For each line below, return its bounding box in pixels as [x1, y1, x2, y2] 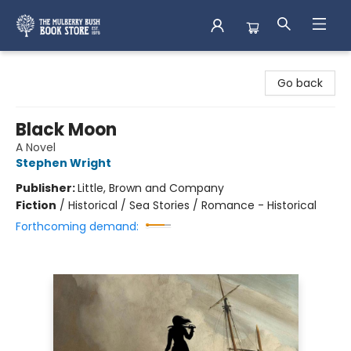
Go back [277, 75, 323, 91]
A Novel [16, 139, 56, 155]
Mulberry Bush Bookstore [12, 58, 145, 74]
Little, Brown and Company [78, 180, 224, 196]
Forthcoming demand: [16, 219, 139, 234]
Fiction [16, 197, 56, 213]
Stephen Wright [16, 155, 111, 171]
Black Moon [16, 118, 117, 142]
